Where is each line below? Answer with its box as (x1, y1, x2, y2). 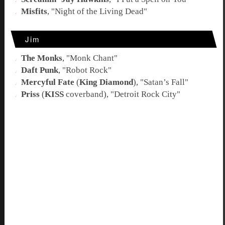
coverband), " (64, 89, 115, 99)
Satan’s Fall (144, 77, 185, 87)
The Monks (21, 53, 63, 63)
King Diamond (79, 77, 134, 87)
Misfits (21, 7, 48, 17)
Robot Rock (66, 65, 108, 75)
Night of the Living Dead (55, 7, 144, 17)
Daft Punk (21, 65, 59, 75)
